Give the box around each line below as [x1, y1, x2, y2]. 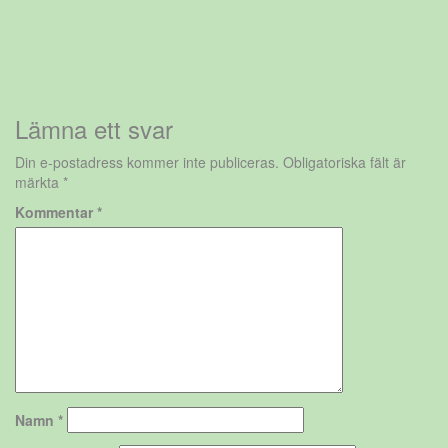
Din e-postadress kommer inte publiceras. [15, 152, 279, 173]
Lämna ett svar [15, 111, 173, 147]
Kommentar [15, 202, 97, 223]
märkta [15, 172, 63, 193]
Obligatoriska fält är [283, 152, 406, 173]
